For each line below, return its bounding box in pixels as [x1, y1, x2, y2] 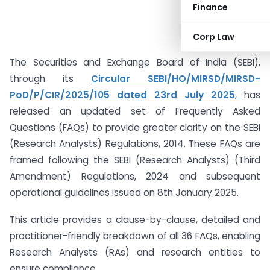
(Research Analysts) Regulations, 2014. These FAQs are [10, 137, 260, 150]
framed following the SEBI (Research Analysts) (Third [10, 154, 260, 166]
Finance [193, 1, 228, 13]
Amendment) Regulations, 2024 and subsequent [10, 170, 260, 183]
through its [10, 72, 91, 85]
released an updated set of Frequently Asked [10, 105, 260, 118]
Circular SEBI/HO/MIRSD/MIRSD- [91, 72, 260, 85]
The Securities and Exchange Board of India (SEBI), [10, 56, 260, 69]
